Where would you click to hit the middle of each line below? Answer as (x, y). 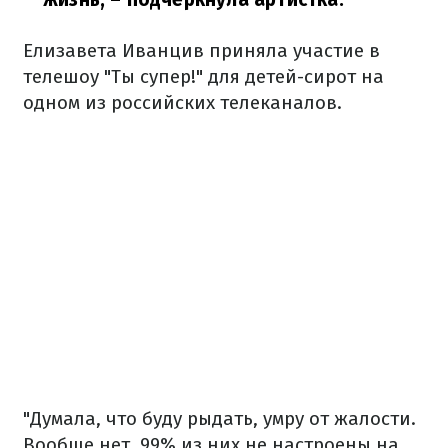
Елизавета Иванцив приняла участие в (201, 50)
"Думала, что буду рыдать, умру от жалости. (219, 418)
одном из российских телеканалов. (182, 102)
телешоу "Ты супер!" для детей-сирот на (203, 76)
